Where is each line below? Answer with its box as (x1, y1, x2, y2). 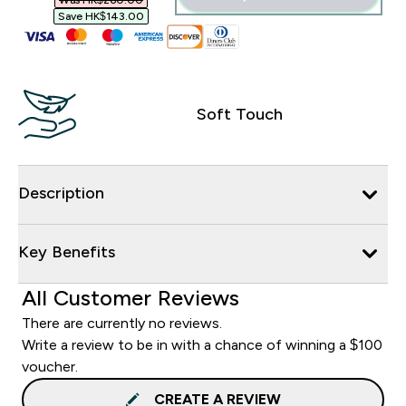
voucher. (22, 358, 78, 374)
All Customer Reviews (22, 285, 239, 310)
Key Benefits (18, 242, 115, 261)
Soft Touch (196, 104, 283, 123)
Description (18, 183, 104, 202)
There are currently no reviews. (22, 314, 222, 331)
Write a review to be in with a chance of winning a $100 (22, 336, 382, 353)
